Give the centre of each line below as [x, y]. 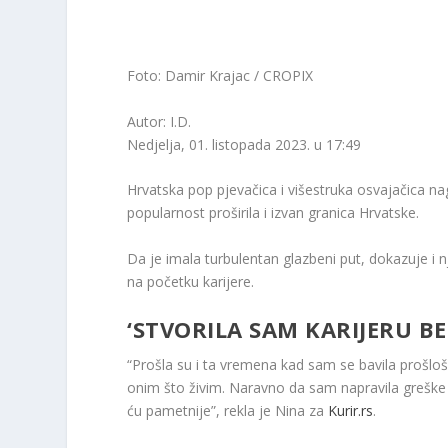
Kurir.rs [351, 410]
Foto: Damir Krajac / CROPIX [220, 76]
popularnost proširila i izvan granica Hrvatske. [273, 213]
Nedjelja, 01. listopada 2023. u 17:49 [244, 144]
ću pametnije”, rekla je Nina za [228, 410]
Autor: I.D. [159, 121]
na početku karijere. [191, 281]
